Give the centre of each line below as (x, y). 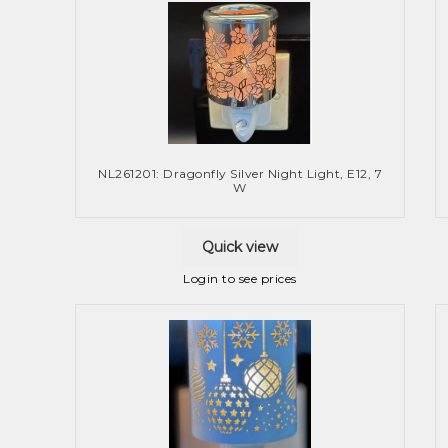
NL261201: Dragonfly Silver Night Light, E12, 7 (240, 174)
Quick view (240, 247)
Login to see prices (240, 278)
